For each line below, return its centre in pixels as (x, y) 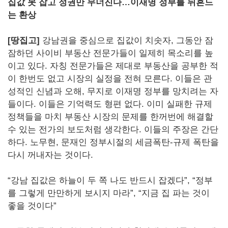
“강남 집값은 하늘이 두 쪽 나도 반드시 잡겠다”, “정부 (110, 180)
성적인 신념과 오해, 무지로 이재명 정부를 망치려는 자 (113, 91)
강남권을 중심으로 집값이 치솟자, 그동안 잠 (126, 40)
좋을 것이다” (32, 206)
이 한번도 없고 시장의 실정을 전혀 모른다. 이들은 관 (110, 79)
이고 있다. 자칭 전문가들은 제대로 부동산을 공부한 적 (113, 66)
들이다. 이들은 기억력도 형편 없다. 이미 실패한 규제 (110, 104)
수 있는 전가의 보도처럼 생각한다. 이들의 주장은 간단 (113, 130)
